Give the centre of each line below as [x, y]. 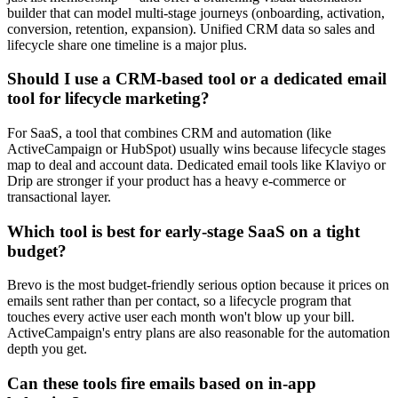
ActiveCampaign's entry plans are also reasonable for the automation [199, 333]
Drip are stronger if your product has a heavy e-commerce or [176, 180]
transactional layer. [59, 196]
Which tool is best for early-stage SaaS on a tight [183, 231]
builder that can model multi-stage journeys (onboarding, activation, [196, 12]
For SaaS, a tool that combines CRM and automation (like [169, 132]
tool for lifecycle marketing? [108, 99]
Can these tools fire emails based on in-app [162, 384]
